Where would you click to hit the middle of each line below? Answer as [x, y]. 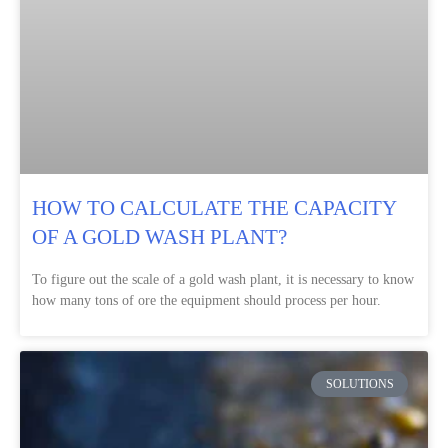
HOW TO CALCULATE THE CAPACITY [214, 207]
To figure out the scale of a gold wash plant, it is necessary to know [223, 279]
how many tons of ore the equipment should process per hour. [206, 300]
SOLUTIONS [359, 383]
